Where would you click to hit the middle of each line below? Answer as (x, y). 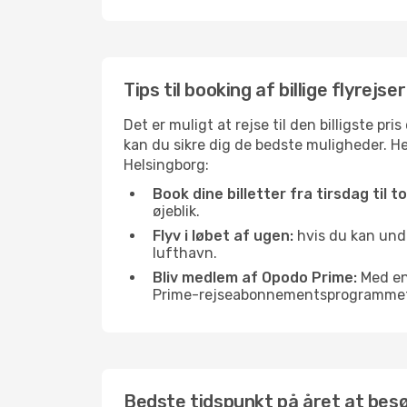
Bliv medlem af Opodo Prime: (255, 278)
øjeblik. (176, 211)
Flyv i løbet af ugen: (223, 236)
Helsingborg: (166, 165)
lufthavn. (185, 253)
